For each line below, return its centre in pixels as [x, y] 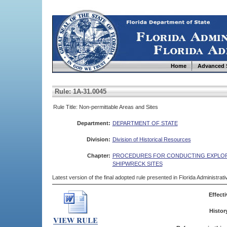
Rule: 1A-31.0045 [80, 91]
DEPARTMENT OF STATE [145, 123]
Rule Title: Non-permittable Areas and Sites [105, 107]
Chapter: [99, 156]
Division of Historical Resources [152, 139]
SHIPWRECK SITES [137, 164]
